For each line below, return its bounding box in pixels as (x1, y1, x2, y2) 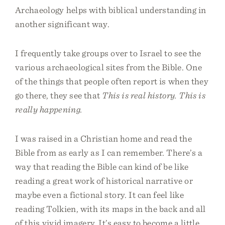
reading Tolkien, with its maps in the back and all (15, 203, 206, 214)
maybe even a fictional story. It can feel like (15, 189, 184, 200)
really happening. (15, 104, 83, 115)
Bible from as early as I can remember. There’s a (15, 147, 202, 158)
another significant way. (15, 19, 110, 29)
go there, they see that (15, 90, 102, 100)
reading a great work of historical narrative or (15, 175, 193, 186)
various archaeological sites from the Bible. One (15, 62, 202, 72)
